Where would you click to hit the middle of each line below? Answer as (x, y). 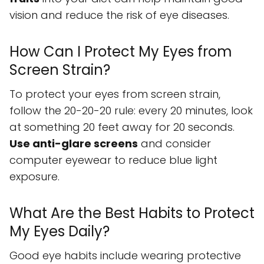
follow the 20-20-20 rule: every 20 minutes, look (131, 111)
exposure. (34, 177)
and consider (174, 144)
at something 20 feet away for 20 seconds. (122, 127)
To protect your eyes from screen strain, (115, 94)
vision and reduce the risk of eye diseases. (119, 15)
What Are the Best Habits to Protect (132, 213)
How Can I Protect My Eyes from (121, 52)
